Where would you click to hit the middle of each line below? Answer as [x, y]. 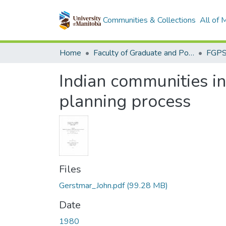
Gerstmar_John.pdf [92, 186]
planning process [125, 101]
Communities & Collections [149, 20]
